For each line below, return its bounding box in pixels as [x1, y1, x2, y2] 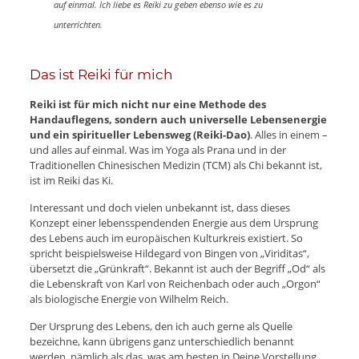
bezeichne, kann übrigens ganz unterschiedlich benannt [29, 333, 294, 349]
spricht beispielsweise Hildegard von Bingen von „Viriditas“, [29, 245, 309, 260]
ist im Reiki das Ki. [29, 172, 113, 188]
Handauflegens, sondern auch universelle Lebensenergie [29, 111, 327, 127]
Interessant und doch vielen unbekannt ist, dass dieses [29, 200, 290, 215]
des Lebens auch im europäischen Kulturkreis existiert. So [29, 230, 303, 245]
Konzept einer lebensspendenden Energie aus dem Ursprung [29, 215, 318, 230]
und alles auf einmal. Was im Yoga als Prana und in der [29, 142, 286, 157]
